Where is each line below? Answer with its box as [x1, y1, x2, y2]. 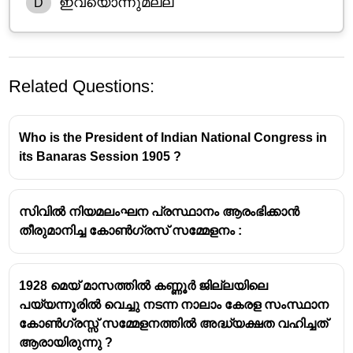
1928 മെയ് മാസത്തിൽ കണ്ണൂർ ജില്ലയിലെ [19, 278, 269, 292]
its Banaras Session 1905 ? [19, 149, 182, 163]
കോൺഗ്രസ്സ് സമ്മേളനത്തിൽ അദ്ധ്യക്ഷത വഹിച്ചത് [19, 316, 329, 330]
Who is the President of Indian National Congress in [19, 130, 328, 144]
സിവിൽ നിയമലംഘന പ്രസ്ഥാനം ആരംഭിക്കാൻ [19, 204, 300, 218]
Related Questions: [9, 76, 155, 96]
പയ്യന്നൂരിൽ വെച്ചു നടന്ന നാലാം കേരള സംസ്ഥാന [19, 297, 329, 311]
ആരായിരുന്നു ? [19, 335, 113, 349]
